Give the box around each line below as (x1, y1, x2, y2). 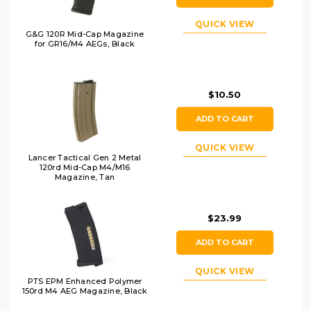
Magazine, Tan (54, 171, 115, 182)
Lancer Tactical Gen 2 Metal (28, 152, 142, 162)
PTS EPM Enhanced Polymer (27, 276, 142, 286)
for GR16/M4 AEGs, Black (34, 38, 135, 49)
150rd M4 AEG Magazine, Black (22, 285, 148, 296)
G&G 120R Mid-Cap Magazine (25, 28, 144, 39)
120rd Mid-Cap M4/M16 (39, 162, 131, 172)
